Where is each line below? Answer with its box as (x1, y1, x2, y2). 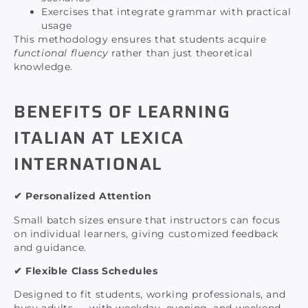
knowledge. (14, 60, 73, 73)
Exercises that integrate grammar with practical (41, 5, 291, 18)
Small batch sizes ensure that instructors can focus (14, 213, 280, 226)
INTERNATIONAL (14, 151, 162, 178)
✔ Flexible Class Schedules (14, 264, 158, 277)
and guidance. (14, 241, 87, 254)
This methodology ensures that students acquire (14, 32, 267, 45)
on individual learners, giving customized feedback (14, 227, 279, 240)
